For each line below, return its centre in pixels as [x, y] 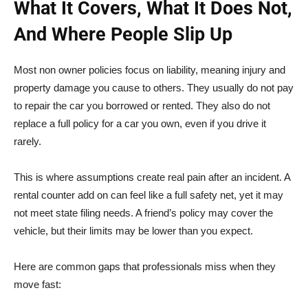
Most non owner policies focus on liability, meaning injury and [150, 69]
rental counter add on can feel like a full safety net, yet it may [148, 195]
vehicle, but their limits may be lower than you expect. [133, 230]
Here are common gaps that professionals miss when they [145, 266]
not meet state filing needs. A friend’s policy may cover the [143, 212]
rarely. [27, 141]
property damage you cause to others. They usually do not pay [154, 87]
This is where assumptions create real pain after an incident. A [152, 177]
